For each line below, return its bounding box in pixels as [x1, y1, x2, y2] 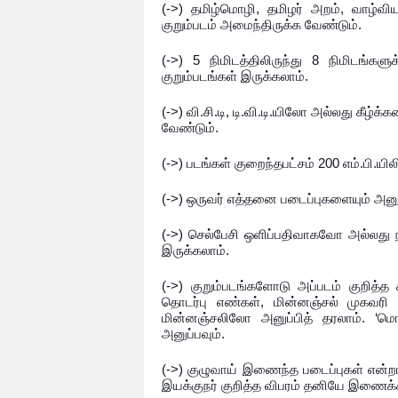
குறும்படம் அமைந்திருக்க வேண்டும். [162, 17, 362, 32]
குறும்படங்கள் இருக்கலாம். [162, 68, 308, 84]
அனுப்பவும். [162, 326, 225, 341]
